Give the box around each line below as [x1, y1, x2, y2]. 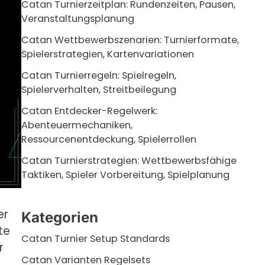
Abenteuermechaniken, [21, 118, 132, 132]
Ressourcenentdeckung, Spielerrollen [21, 132, 196, 147]
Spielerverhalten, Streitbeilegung [21, 83, 176, 97]
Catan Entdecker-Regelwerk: [21, 104, 157, 118]
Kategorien [21, 208, 98, 226]
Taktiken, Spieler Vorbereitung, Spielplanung [21, 168, 230, 182]
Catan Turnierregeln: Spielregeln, [21, 69, 176, 83]
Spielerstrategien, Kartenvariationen [21, 47, 194, 62]
